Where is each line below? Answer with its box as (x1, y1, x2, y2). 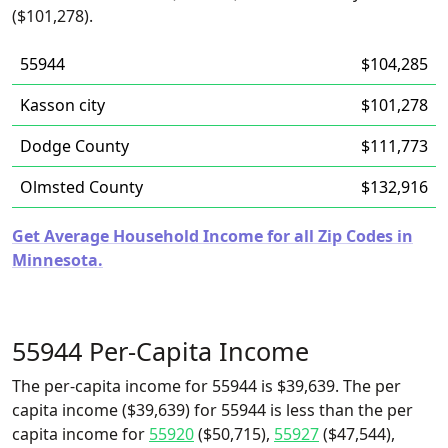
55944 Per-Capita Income (12, 334, 309, 368)
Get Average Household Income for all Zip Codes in (12, 225, 413, 247)
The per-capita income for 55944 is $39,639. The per (12, 375, 401, 397)
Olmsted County (20, 176, 143, 198)
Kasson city (20, 94, 105, 116)
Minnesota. (12, 249, 103, 271)
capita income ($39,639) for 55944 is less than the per (12, 399, 413, 421)
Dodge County (20, 135, 129, 157)
